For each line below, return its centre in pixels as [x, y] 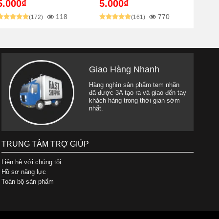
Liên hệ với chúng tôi [31, 162]
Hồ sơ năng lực [23, 172]
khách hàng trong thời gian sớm [134, 100]
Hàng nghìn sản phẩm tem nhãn [134, 85]
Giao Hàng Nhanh [124, 69]
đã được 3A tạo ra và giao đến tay [137, 92]
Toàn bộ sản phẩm [27, 181]
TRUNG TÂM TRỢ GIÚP [45, 144]
